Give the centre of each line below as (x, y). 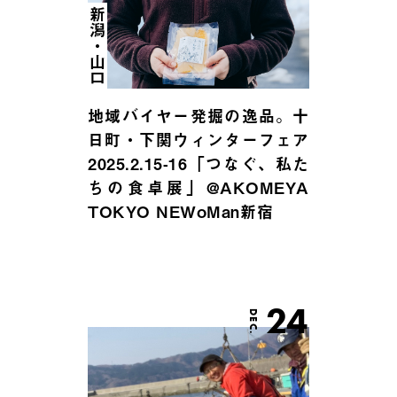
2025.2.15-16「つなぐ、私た (198, 164)
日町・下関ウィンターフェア (198, 140)
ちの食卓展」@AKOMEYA (198, 188)
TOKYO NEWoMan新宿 (181, 212)
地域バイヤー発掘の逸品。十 (198, 116)
